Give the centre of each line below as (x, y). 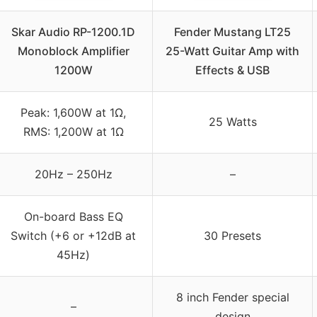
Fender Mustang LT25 (232, 32)
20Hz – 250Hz (73, 174)
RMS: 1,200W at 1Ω (73, 132)
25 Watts (232, 122)
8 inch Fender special (232, 298)
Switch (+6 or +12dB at (73, 236)
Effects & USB (232, 70)
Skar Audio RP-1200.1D (73, 32)
